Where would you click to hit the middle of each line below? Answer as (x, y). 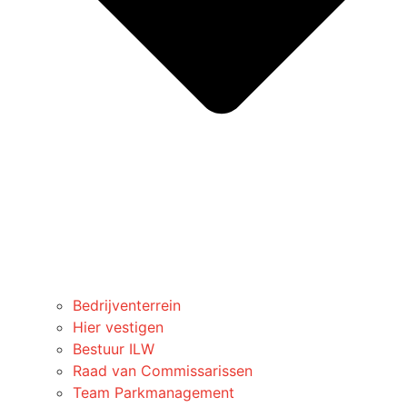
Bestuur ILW (114, 349)
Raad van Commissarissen (163, 371)
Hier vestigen (118, 328)
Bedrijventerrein (127, 306)
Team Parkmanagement (154, 393)
